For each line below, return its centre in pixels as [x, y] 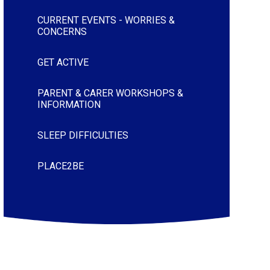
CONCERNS [62, 31]
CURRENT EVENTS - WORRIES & [106, 20]
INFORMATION [69, 104]
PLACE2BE [60, 166]
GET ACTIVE [63, 62]
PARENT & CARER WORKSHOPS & [110, 93]
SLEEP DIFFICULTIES [83, 135]
